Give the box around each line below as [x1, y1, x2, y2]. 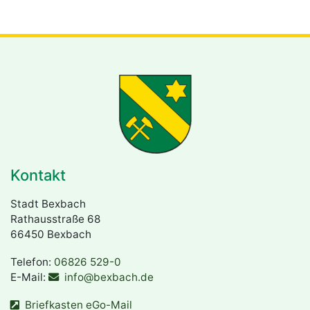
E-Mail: [10, 271, 48, 284]
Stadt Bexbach [10, 197, 86, 211]
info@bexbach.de [64, 271, 154, 284]
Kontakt [10, 166, 66, 185]
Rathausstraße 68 [10, 212, 100, 226]
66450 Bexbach [10, 228, 91, 241]
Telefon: [10, 255, 54, 269]
